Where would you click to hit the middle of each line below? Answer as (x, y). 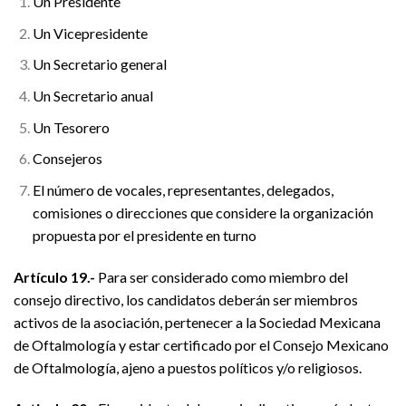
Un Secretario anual (92, 96)
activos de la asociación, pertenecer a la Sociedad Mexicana (197, 322)
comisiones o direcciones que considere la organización (203, 212)
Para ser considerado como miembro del (222, 276)
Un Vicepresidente (90, 33)
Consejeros (67, 159)
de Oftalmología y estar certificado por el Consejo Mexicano (201, 344)
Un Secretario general (99, 64)
